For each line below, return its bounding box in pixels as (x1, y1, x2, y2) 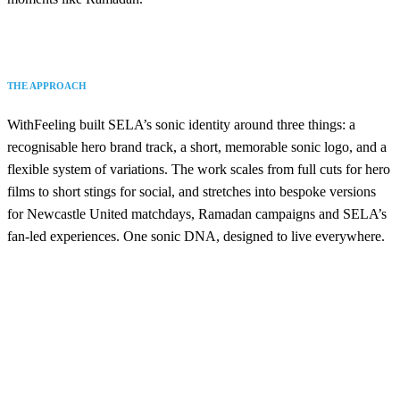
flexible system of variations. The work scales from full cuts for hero (7, 161, 390, 177)
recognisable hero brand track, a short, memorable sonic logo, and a (7, 138, 387, 154)
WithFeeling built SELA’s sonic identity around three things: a (7, 116, 355, 132)
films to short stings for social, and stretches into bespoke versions (7, 183, 376, 199)
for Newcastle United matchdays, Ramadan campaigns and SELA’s (7, 205, 387, 221)
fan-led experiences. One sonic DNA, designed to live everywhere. (7, 228, 385, 244)
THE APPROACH (7, 79, 87, 91)
